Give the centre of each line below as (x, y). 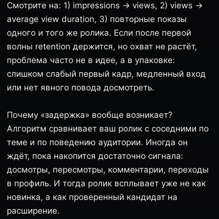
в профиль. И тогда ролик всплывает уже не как (106, 183)
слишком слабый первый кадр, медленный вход (106, 74)
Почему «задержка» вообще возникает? (90, 115)
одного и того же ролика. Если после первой (99, 33)
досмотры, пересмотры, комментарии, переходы (108, 170)
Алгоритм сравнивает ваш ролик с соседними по (108, 129)
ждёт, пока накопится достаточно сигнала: (95, 156)
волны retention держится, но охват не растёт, (102, 46)
